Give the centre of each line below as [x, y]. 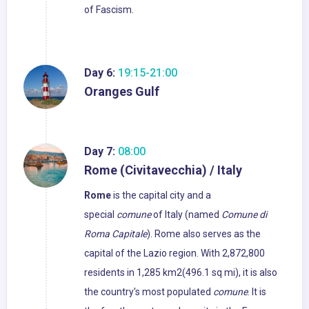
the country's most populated [149, 292]
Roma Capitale [116, 234]
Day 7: [100, 152]
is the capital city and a [161, 196]
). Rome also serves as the [204, 234]
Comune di [244, 215]
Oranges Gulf [122, 92]
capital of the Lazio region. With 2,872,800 [175, 253]
